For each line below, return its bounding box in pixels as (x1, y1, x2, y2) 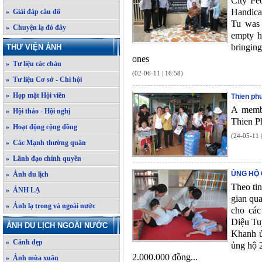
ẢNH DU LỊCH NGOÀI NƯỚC (6, 221, 108, 230)
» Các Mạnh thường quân (6, 139, 86, 147)
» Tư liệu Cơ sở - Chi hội (6, 75, 82, 84)
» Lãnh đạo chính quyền (6, 154, 81, 163)
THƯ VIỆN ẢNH (6, 43, 61, 51)
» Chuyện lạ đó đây (6, 23, 66, 32)
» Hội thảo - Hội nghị (6, 107, 70, 115)
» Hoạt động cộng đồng (6, 123, 77, 131)
